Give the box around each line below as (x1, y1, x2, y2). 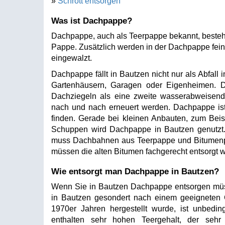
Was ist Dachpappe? (51, 16, 132, 26)
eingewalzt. (51, 54, 92, 62)
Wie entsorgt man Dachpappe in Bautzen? (51, 167, 219, 176)
